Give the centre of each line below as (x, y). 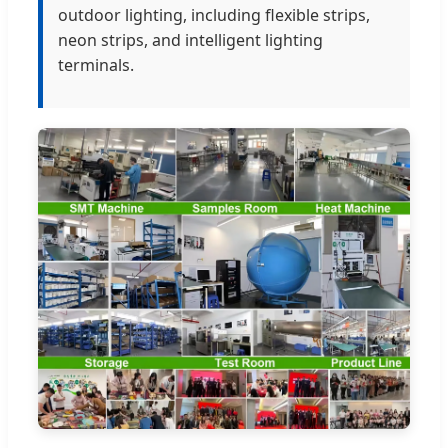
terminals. (96, 64)
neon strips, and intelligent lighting (190, 39)
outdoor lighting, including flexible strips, (214, 14)
